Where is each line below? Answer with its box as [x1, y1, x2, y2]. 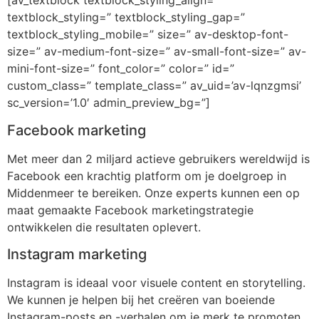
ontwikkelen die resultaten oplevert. [7, 219, 201, 234]
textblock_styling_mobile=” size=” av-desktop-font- [7, 27, 288, 42]
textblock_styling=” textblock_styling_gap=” [7, 10, 245, 25]
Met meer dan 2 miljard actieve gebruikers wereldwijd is [7, 151, 310, 166]
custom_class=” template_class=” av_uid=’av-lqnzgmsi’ [7, 78, 301, 93]
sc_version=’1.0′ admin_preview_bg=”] [7, 95, 210, 110]
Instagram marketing [7, 246, 147, 263]
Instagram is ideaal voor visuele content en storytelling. [7, 276, 305, 291]
